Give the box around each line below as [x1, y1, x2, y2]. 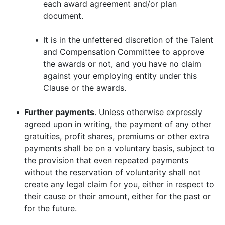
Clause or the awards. [43, 83, 126, 93]
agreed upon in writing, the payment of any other [24, 119, 211, 129]
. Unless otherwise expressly [94, 107, 202, 117]
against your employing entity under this [43, 71, 197, 81]
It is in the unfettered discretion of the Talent [43, 35, 213, 45]
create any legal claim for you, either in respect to [24, 179, 214, 189]
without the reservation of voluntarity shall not [24, 167, 201, 177]
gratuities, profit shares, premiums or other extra [24, 131, 209, 141]
